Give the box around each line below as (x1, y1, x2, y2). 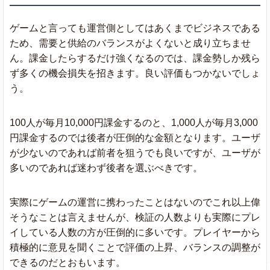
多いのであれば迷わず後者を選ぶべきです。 (10, 162, 202, 173)
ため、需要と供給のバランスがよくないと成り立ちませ (10, 37, 251, 48)
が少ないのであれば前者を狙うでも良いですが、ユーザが (10, 147, 260, 158)
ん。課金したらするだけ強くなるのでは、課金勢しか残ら (10, 52, 260, 63)
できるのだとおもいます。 (10, 257, 125, 268)
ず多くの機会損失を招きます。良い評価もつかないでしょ (10, 67, 260, 78)
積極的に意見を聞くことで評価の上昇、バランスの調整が (10, 242, 260, 253)
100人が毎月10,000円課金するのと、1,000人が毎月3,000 (10, 117, 258, 128)
